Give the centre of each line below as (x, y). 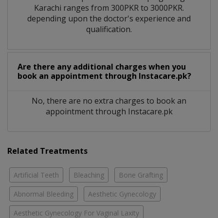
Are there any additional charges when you (102, 67)
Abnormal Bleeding (44, 194)
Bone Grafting (141, 175)
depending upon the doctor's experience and (109, 19)
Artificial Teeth (36, 175)
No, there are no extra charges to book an (109, 101)
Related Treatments (47, 151)
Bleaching (89, 175)
